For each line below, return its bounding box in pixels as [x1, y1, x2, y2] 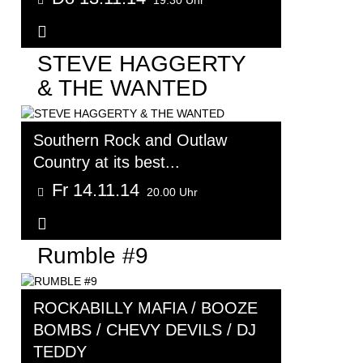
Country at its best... [33, 153, 180, 172]
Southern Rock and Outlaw [33, 131, 227, 150]
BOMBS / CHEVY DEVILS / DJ [33, 321, 256, 340]
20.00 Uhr [147, 186, 198, 199]
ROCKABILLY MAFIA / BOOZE [33, 299, 258, 318]
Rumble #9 [37, 243, 148, 269]
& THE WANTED [37, 75, 207, 100]
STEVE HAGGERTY [37, 50, 246, 76]
